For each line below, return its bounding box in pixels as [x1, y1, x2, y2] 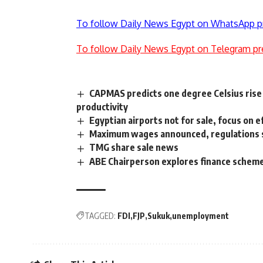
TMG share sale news [89, 141, 179, 154]
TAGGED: [85, 210, 116, 221]
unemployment [172, 210, 229, 221]
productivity [76, 101, 130, 113]
